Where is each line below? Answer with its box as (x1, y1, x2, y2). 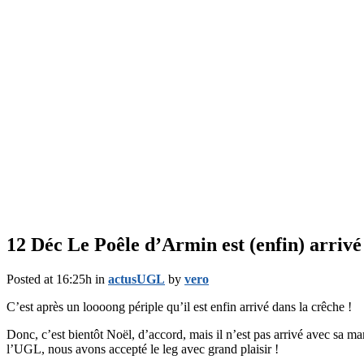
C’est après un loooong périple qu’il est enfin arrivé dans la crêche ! (6, 299, 352, 314)
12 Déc (6, 233, 63, 255)
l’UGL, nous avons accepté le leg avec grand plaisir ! (6, 341, 279, 356)
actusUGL (108, 271, 165, 286)
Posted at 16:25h (6, 271, 92, 286)
